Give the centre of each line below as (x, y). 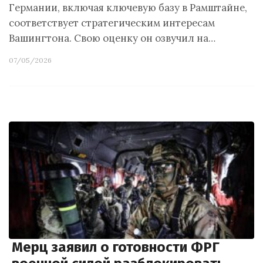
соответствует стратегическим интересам (112, 23)
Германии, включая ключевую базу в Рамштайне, (128, 8)
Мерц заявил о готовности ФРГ (116, 247)
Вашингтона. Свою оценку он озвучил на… (112, 38)
